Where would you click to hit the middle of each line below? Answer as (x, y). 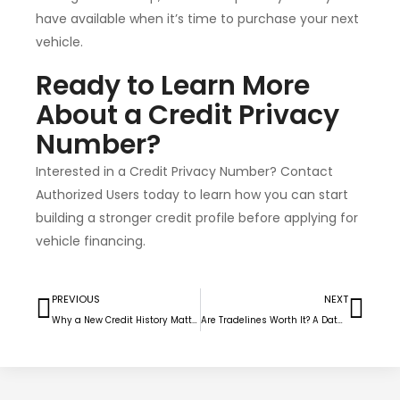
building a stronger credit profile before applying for (197, 218)
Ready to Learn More (173, 86)
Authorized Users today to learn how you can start (192, 195)
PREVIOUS (76, 300)
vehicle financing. (91, 242)
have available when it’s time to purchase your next (197, 19)
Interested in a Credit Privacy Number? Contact (184, 172)
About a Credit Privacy (187, 116)
